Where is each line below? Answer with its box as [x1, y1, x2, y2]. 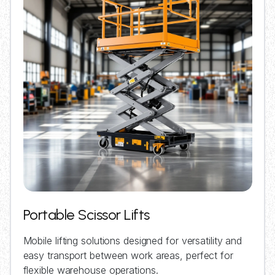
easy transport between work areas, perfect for [23, 249, 233, 261]
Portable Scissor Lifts [23, 206, 150, 223]
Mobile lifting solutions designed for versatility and [23, 234, 242, 247]
